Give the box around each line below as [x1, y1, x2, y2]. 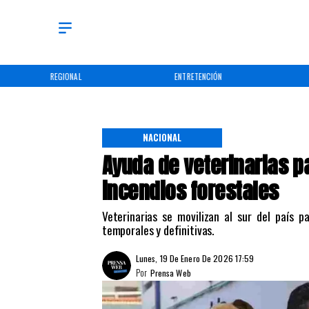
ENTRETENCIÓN [174, 70, 223, 82]
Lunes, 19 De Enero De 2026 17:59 [135, 252, 255, 266]
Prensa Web [150, 266, 191, 280]
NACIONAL [142, 131, 182, 145]
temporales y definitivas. [101, 221, 215, 239]
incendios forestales [101, 175, 279, 208]
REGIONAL [50, 70, 82, 82]
